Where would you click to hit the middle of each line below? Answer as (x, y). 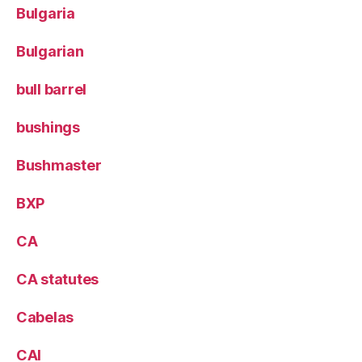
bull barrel (52, 89)
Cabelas (45, 317)
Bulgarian (50, 51)
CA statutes (58, 279)
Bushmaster (59, 165)
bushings (48, 127)
